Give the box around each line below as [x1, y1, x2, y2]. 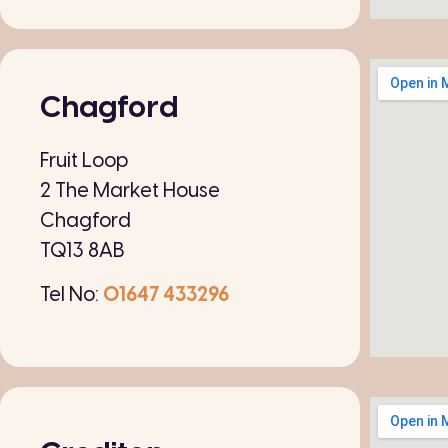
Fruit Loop [40, 150, 128, 172]
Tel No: [40, 285, 103, 307]
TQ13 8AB [40, 240, 124, 262]
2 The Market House [40, 180, 220, 202]
